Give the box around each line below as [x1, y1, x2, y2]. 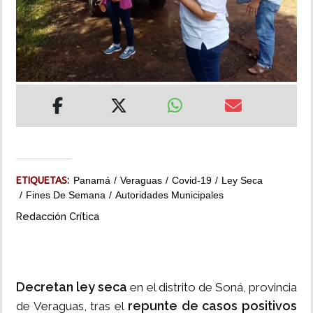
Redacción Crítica [16, 210, 99, 223]
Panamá [73, 175, 110, 187]
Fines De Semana [26, 189, 105, 201]
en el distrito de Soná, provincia [127, 280, 297, 295]
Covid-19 [172, 175, 212, 187]
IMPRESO [10, 100, 55, 111]
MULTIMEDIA [10, 60, 71, 71]
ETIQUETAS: [16, 175, 73, 187]
